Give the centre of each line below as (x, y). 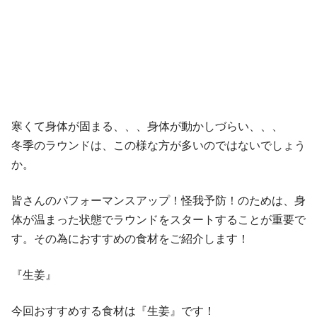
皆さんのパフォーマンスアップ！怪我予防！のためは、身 (158, 201)
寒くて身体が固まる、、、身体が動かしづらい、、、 (147, 127)
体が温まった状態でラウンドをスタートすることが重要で (158, 220)
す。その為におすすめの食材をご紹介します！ (130, 239)
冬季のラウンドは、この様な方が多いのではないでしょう (158, 146)
